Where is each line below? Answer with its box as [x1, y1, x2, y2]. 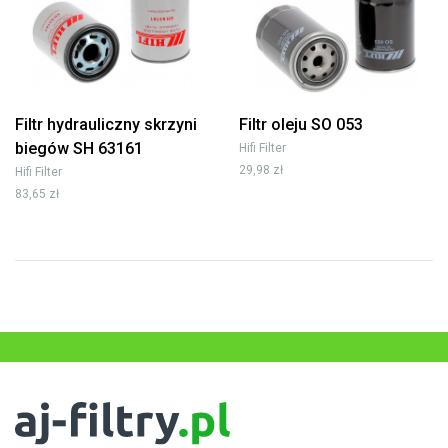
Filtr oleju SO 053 [239, 114, 363, 134]
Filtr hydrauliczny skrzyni [15, 114, 197, 134]
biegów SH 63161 [15, 138, 143, 158]
